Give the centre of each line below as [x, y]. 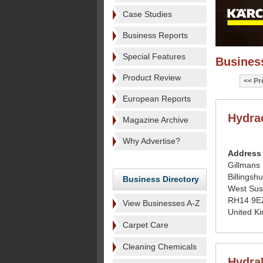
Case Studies [147, 14]
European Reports [157, 99]
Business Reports [155, 35]
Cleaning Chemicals [160, 247]
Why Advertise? [151, 141]
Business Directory [161, 179]
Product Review [152, 77]
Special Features [154, 56]
